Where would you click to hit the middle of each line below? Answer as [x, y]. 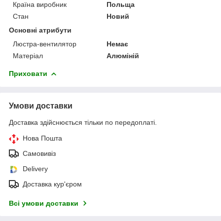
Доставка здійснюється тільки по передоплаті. [83, 122]
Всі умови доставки [44, 203]
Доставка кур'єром [52, 184]
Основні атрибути [40, 30]
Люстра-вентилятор [45, 44]
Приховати [28, 73]
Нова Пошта [42, 138]
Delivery [35, 168]
